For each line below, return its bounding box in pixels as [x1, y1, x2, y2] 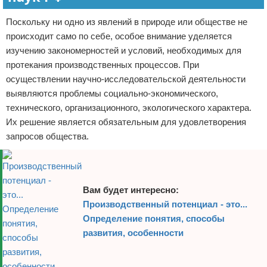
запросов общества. [6, 131, 89, 141]
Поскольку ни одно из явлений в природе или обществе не [6, 17, 247, 27]
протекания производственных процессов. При [6, 60, 199, 70]
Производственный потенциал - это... [83, 199, 247, 209]
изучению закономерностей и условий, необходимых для [6, 45, 241, 55]
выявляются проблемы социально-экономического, [6, 88, 218, 98]
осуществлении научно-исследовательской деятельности [6, 74, 246, 84]
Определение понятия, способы [83, 213, 225, 223]
